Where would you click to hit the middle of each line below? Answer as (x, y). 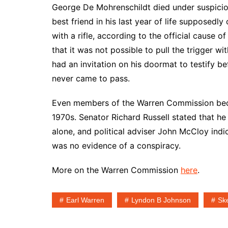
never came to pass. (91, 78)
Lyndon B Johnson (161, 200)
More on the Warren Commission (116, 170)
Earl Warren (85, 200)
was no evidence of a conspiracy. (116, 145)
